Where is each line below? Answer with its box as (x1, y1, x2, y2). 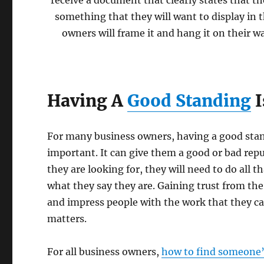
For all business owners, (47, 246, 162, 258)
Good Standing (127, 90, 252, 111)
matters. (47, 213, 87, 225)
